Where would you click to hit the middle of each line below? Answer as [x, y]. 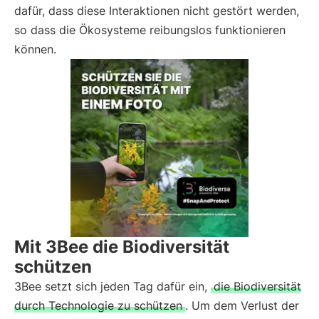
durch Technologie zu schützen [98, 305]
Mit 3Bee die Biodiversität [122, 247]
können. [35, 49]
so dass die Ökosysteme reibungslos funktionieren [150, 30]
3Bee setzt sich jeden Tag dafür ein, [113, 286]
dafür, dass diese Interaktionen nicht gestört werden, [157, 11]
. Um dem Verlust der [242, 305]
